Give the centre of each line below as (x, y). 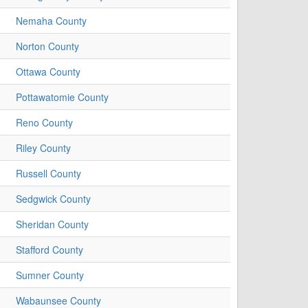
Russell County (48, 174)
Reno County (44, 123)
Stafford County (49, 250)
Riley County (43, 148)
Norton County (47, 46)
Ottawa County (48, 72)
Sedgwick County (53, 199)
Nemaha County (51, 21)
